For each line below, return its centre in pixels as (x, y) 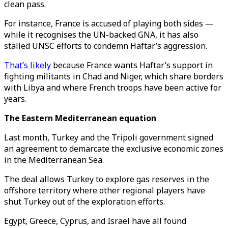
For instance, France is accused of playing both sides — (109, 23)
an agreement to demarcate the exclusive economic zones (114, 149)
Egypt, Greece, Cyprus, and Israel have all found (95, 221)
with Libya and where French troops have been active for (113, 88)
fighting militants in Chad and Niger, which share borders (114, 76)
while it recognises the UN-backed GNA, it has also (101, 35)
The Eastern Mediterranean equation (81, 118)
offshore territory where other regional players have (105, 190)
